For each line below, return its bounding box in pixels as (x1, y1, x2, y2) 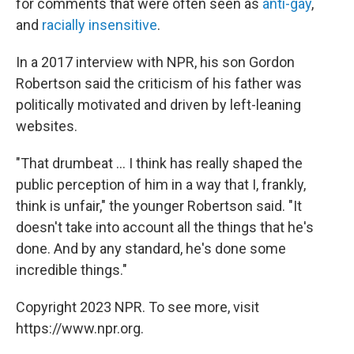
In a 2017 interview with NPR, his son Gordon (16, 54, 295, 71)
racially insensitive (42, 17, 157, 34)
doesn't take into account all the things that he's (16, 219, 314, 236)
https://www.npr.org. (16, 320, 144, 337)
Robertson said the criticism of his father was (16, 75, 302, 92)
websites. (16, 118, 77, 135)
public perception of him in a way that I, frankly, (16, 176, 306, 194)
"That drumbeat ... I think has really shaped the (16, 155, 303, 172)
